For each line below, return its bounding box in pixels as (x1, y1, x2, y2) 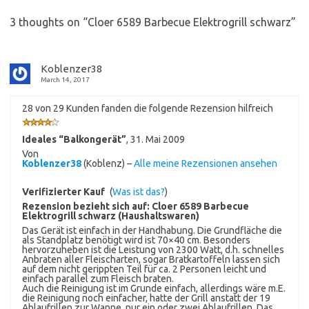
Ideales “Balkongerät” (22, 133, 126, 145)
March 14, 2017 (41, 75, 90, 83)
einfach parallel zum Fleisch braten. (22, 272, 174, 284)
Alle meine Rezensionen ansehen (134, 157, 277, 169)
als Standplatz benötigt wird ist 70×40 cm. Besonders (22, 234, 250, 246)
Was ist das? (112, 186, 165, 197)
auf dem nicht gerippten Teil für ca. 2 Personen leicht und (22, 263, 266, 275)
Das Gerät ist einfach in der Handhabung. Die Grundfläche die (22, 224, 282, 236)
